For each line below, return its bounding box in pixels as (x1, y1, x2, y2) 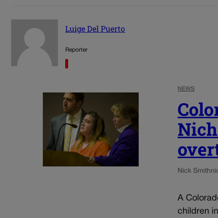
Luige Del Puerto (65, 23, 125, 34)
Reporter (65, 47, 88, 53)
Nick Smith (178, 168, 211, 175)
